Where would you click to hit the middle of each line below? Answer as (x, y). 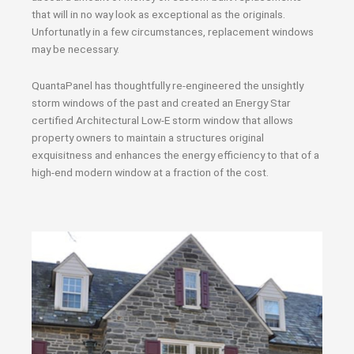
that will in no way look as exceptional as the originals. (158, 14)
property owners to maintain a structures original (148, 137)
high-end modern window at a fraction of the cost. (150, 172)
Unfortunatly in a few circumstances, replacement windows (173, 32)
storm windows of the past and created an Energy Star (161, 102)
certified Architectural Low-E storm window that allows (162, 120)
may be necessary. (75, 49)
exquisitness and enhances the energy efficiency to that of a (175, 154)
